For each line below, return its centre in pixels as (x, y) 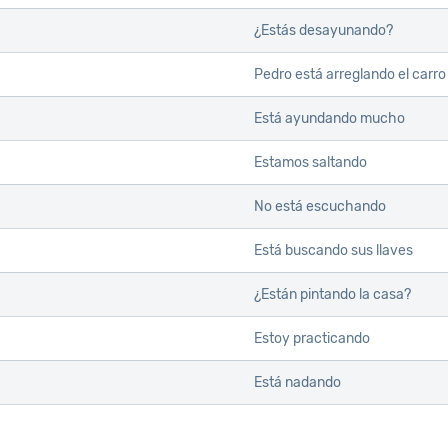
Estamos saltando (310, 163)
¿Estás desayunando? (323, 31)
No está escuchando (320, 207)
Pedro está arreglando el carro (350, 75)
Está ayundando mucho (329, 119)
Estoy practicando (312, 339)
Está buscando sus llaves (333, 251)
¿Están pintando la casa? (332, 295)
